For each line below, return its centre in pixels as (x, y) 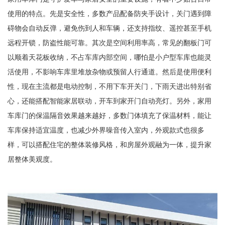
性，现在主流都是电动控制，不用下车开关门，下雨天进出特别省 (109, 86)
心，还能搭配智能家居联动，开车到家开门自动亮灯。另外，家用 (109, 101)
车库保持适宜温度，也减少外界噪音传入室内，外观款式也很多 (106, 130)
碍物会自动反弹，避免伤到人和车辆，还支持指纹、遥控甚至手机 (109, 28)
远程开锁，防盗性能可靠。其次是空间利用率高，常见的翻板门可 (109, 42)
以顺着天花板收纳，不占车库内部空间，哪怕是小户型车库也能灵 (109, 57)
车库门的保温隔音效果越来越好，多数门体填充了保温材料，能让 (109, 115)
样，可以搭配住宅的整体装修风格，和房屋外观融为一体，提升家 (109, 144)
